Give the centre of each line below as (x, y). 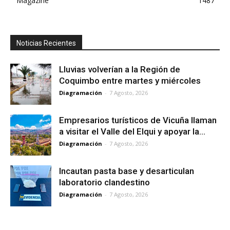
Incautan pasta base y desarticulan (127, 171)
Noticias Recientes (46, 43)
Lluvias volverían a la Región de (120, 69)
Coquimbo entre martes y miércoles (130, 81)
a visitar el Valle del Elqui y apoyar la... (132, 131)
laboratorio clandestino (104, 182)
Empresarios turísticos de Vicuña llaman (138, 120)
